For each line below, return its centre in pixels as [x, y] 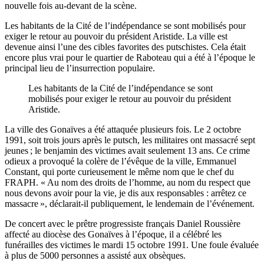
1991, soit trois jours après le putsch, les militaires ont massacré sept [130, 140]
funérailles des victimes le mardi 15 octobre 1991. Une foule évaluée [132, 245]
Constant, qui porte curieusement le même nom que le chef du [119, 171]
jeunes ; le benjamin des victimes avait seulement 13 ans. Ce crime [127, 150]
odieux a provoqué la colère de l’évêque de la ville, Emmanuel [121, 161]
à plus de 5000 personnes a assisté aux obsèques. [95, 255]
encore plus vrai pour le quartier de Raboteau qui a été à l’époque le [130, 57]
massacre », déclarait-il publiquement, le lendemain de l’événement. [130, 203]
